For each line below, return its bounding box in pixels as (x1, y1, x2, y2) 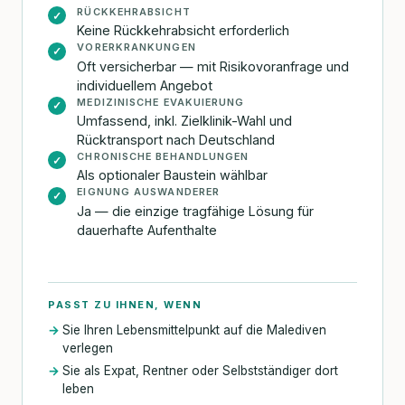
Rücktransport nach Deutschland (77, 131, 276, 147)
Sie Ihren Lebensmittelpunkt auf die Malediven (62, 322, 326, 337)
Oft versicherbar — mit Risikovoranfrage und (77, 58, 350, 74)
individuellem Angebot (77, 77, 213, 93)
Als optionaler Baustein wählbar (77, 167, 268, 184)
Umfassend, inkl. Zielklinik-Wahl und (77, 112, 293, 128)
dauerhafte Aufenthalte (77, 221, 218, 238)
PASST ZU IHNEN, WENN (48, 297, 202, 311)
